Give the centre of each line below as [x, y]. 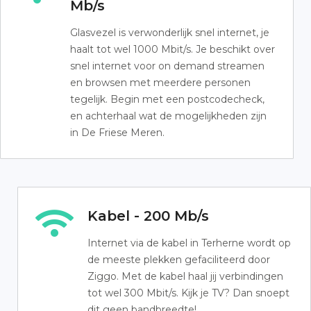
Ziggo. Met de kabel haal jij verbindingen [185, 276]
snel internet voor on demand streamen [167, 66]
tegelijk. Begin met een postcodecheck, [167, 99]
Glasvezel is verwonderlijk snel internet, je [170, 33]
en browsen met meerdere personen [160, 83]
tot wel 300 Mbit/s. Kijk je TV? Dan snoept [188, 293]
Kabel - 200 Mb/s [148, 216]
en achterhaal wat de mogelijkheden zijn [168, 116]
